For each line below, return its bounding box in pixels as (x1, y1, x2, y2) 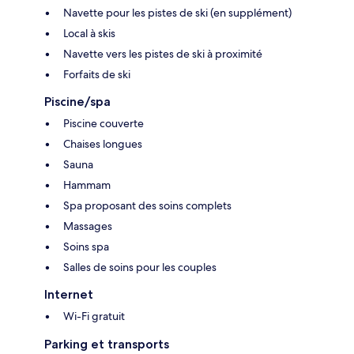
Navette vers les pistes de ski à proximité (63, 47, 262, 62)
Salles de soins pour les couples (63, 260, 217, 275)
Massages (63, 219, 112, 234)
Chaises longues (63, 137, 142, 152)
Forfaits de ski (63, 67, 130, 82)
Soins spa (63, 239, 109, 254)
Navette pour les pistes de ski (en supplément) (63, 6, 292, 21)
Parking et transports (44, 337, 169, 352)
